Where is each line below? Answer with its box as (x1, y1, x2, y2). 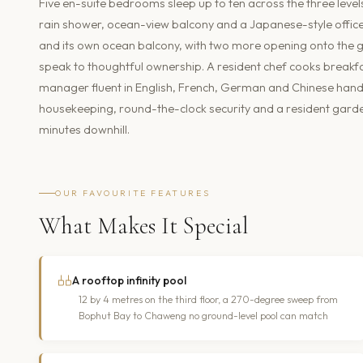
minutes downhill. (39, 122, 130, 137)
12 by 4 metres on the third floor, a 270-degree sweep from (79, 293, 338, 305)
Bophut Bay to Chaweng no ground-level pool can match (79, 309, 328, 322)
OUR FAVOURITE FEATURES (55, 187, 211, 199)
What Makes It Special (39, 211, 249, 240)
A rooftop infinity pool (72, 272, 186, 288)
